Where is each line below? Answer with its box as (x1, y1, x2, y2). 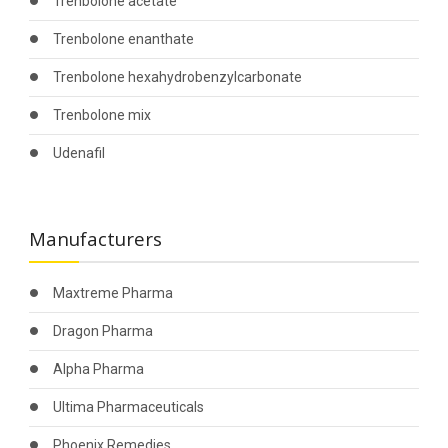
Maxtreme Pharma (52, 285, 173, 301)
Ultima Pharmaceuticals (52, 399, 204, 415)
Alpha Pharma (52, 361, 144, 377)
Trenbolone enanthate (52, 31, 194, 47)
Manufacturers (28, 226, 162, 258)
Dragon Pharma (52, 323, 153, 339)
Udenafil (52, 145, 105, 161)
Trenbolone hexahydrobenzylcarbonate (52, 69, 302, 85)
